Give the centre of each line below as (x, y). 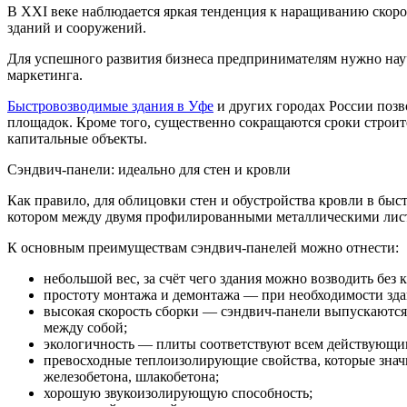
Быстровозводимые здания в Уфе (110, 106)
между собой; (85, 328)
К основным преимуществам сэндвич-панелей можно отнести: (203, 248)
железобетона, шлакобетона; (131, 377)
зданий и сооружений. (77, 28)
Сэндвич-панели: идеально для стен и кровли (149, 170)
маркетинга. (45, 75)
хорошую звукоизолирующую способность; (178, 393)
